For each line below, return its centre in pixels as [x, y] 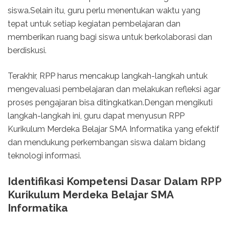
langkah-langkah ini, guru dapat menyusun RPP [96, 116]
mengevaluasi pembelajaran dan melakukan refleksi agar [114, 89]
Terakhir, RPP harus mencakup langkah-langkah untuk [108, 76]
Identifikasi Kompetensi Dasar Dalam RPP [114, 181]
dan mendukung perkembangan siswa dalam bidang [107, 143]
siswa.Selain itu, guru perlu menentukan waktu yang [104, 11]
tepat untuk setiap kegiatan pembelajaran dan [94, 24]
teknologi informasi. [44, 156]
